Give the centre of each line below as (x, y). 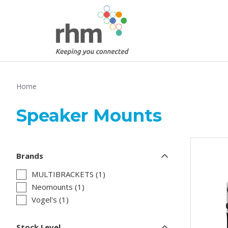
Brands (30, 156)
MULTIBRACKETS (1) (68, 174)
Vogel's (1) (50, 200)
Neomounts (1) (58, 187)
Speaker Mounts (89, 116)
